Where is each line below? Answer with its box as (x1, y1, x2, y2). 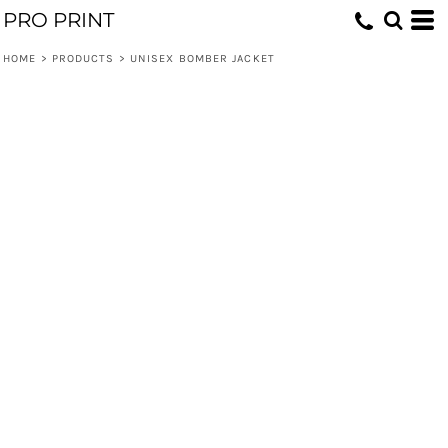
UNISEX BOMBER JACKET (129, 52, 275, 65)
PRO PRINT (3, 8, 114, 32)
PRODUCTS (51, 52, 115, 65)
